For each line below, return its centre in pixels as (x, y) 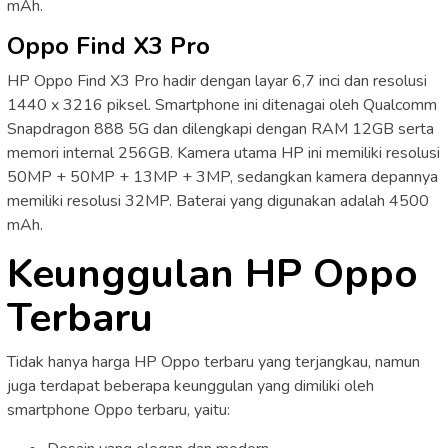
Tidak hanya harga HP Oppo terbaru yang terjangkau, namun (213, 362)
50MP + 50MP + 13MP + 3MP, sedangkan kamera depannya (222, 177)
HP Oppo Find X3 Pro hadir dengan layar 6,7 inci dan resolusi (217, 81)
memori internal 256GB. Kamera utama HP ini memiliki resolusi (223, 153)
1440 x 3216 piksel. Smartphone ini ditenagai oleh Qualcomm (222, 105)
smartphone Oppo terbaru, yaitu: (118, 410)
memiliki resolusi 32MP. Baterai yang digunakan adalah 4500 (218, 201)
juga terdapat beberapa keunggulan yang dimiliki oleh (190, 386)
